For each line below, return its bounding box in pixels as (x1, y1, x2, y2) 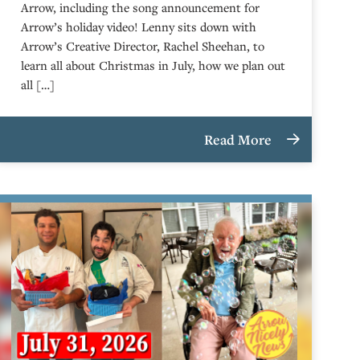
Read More (204, 130, 275, 149)
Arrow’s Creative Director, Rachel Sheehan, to (21, 38, 265, 54)
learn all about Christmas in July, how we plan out (21, 57, 286, 73)
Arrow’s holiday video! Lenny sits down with (21, 18, 257, 35)
